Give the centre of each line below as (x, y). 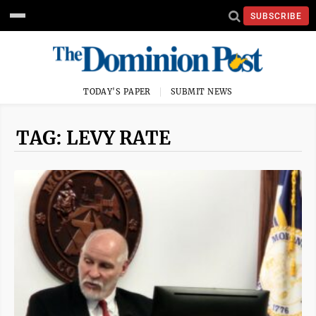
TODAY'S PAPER (117, 92)
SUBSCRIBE (276, 16)
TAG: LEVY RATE (93, 138)
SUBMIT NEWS (202, 92)
